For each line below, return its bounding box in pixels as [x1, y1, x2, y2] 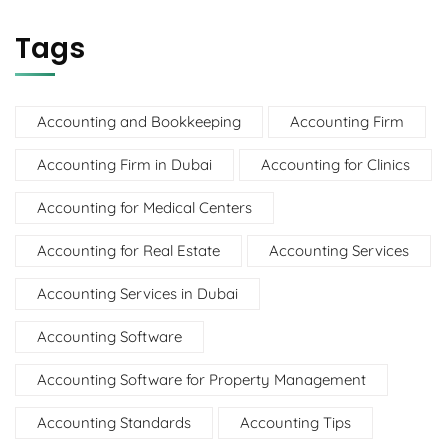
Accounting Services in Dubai [37, 283, 238, 303]
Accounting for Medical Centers [37, 197, 252, 217]
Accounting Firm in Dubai [37, 154, 212, 174]
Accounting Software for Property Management [37, 369, 366, 389]
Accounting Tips [240, 412, 351, 432]
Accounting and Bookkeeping [37, 111, 241, 131]
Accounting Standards [37, 412, 191, 432]
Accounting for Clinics [261, 154, 410, 174]
